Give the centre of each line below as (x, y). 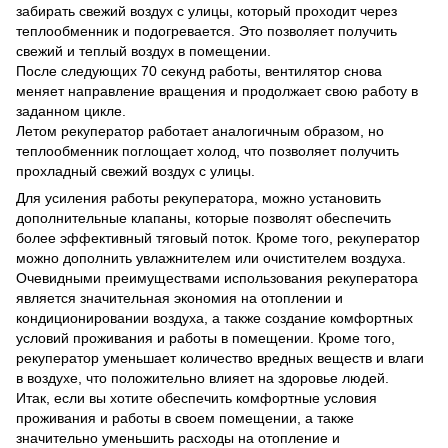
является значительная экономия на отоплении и (179, 297)
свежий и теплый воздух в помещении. (143, 50)
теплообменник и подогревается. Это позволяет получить (206, 30)
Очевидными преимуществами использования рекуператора (217, 277)
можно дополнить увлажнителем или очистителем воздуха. (211, 257)
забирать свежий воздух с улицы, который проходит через (206, 10)
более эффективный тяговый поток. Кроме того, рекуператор (218, 237)
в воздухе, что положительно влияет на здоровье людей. (202, 377)
